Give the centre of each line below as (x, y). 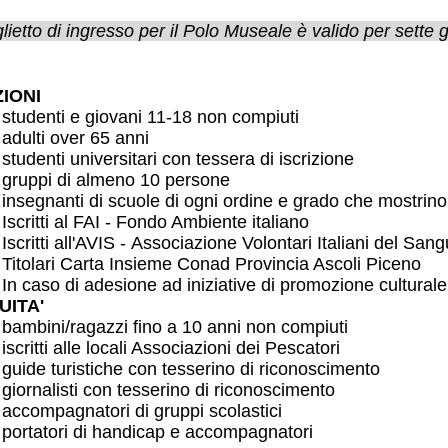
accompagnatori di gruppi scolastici (142, 411)
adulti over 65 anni (76, 138)
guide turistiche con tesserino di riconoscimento (191, 369)
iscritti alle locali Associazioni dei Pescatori (171, 348)
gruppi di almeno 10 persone (116, 180)
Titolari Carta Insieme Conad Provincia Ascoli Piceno (214, 264)
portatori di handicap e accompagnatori (158, 432)
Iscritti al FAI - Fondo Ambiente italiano (156, 222)
